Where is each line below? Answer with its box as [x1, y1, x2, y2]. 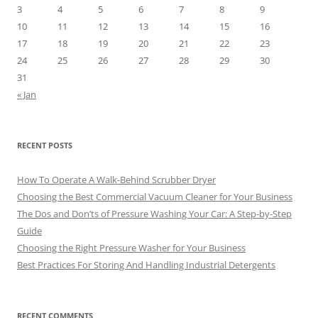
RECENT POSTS [17, 139, 72, 150]
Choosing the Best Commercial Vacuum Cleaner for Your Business [17, 190, 292, 203]
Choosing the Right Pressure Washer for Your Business [17, 241, 246, 254]
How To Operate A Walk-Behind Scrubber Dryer [17, 172, 216, 186]
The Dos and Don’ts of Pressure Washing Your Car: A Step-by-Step [17, 207, 292, 220]
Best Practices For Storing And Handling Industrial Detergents [17, 258, 275, 271]
